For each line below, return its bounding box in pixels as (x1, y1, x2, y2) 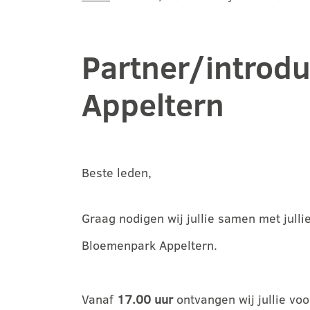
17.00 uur (117, 291, 173, 308)
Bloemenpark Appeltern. (82, 237, 217, 254)
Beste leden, (82, 164, 152, 181)
